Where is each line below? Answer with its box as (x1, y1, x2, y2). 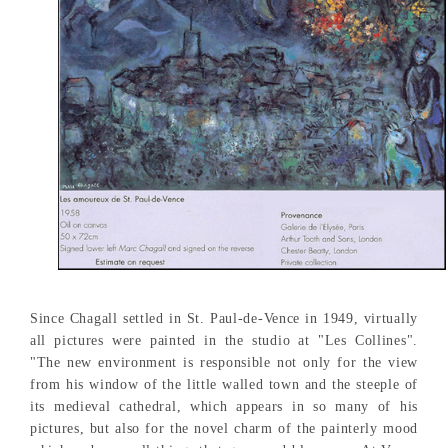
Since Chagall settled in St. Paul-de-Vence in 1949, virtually (30, 310, 418, 326)
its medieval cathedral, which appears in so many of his (30, 398, 418, 414)
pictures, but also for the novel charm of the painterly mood (30, 420, 418, 436)
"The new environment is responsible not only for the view (30, 354, 418, 370)
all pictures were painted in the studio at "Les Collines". (30, 332, 418, 348)
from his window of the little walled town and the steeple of (30, 376, 418, 392)
